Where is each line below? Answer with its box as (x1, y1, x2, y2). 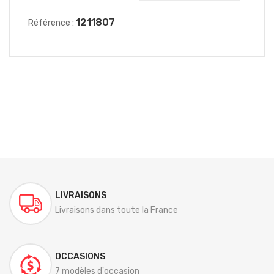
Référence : (28, 18, 74, 28)
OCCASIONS (55, 251, 105, 262)
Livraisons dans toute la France (55, 205, 178, 215)
